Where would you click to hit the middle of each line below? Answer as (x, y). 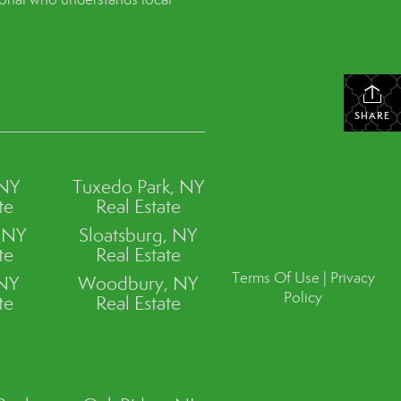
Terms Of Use (275, 278)
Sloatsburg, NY (138, 235)
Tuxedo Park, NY (138, 187)
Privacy (352, 278)
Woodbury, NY (138, 283)
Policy (303, 298)
